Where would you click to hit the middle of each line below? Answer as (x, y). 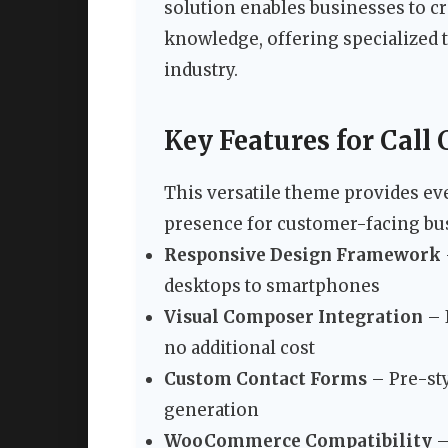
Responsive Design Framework (302, 255)
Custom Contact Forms (265, 379)
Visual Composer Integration (293, 317)
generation (211, 410)
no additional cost (239, 348)
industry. (201, 70)
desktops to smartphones (272, 286)
